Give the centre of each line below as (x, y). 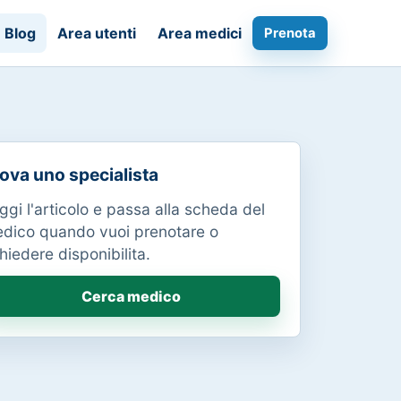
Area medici (200, 33)
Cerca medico (131, 296)
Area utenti (97, 33)
